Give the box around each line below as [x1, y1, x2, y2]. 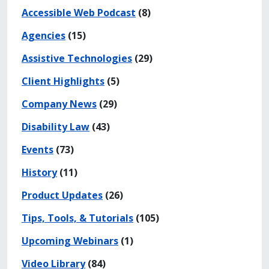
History [22, 165, 57, 179]
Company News [22, 97, 97, 110]
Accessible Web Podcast [22, 5, 136, 19]
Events [22, 142, 53, 156]
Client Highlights [22, 74, 104, 88]
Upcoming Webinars [22, 234, 118, 247]
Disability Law [22, 119, 89, 133]
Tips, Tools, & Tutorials [22, 211, 133, 225]
